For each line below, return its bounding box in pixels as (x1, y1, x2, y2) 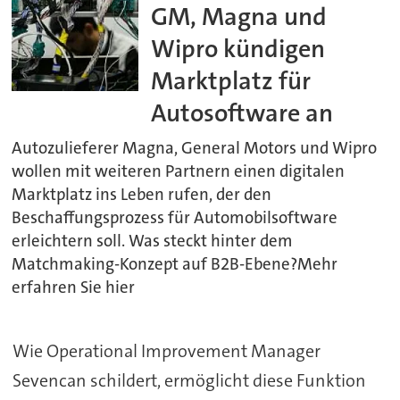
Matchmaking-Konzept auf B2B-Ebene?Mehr (12, 254, 338, 276)
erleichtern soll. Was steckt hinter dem (12, 230, 294, 253)
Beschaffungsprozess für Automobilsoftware (12, 207, 338, 229)
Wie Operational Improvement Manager (12, 338, 321, 362)
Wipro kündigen (151, 32, 326, 66)
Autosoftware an (151, 96, 334, 130)
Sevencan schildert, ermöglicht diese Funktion (12, 368, 366, 392)
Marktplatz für (151, 64, 312, 98)
